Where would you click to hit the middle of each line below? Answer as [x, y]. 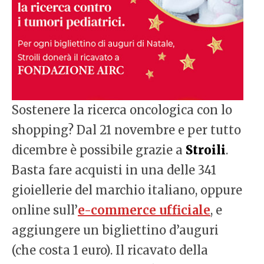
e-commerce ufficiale [144, 210]
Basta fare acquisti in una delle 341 [114, 170]
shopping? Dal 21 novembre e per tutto [126, 130]
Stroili [204, 150]
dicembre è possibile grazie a [97, 150]
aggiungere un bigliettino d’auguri [115, 230]
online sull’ [45, 210]
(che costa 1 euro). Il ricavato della [110, 250]
